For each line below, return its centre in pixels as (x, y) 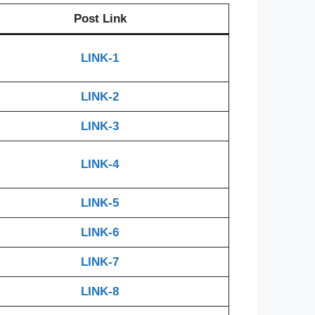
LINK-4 (100, 164)
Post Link (100, 18)
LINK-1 (100, 58)
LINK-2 (100, 96)
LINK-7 (100, 262)
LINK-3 (100, 126)
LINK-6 (100, 232)
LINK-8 (100, 291)
